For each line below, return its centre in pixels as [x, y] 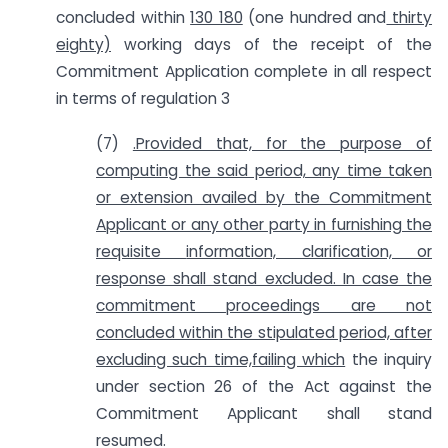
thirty [409, 18]
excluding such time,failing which [221, 360]
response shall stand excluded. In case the [264, 279]
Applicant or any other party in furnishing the [264, 225]
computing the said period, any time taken [264, 171]
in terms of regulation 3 [143, 99]
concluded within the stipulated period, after [264, 333]
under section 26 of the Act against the [264, 387]
